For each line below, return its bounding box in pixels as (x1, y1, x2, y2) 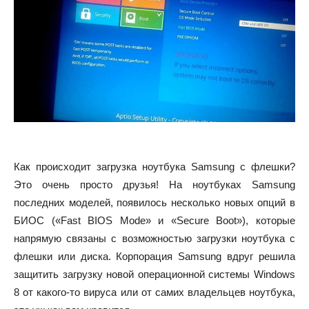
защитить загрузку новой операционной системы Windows (14, 268, 295, 280)
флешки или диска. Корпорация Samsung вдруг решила (14, 250, 295, 262)
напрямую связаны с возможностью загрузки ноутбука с (14, 232, 295, 244)
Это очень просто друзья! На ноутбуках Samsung (14, 178, 295, 190)
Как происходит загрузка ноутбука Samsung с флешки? (14, 160, 295, 172)
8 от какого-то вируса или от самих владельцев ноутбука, (14, 286, 295, 298)
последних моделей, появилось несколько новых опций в (14, 196, 295, 208)
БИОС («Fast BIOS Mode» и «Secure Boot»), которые (14, 214, 295, 226)
